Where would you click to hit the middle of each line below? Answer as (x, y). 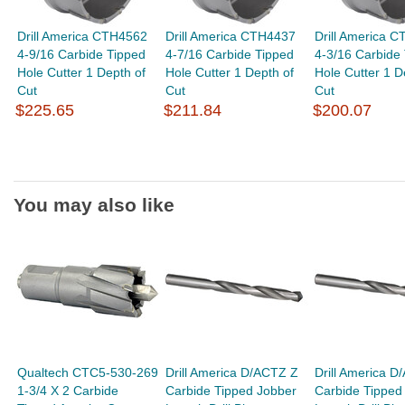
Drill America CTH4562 (83, 36)
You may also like (94, 205)
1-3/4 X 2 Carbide (68, 391)
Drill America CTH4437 (231, 36)
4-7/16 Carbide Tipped (230, 54)
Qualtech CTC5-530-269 (88, 372)
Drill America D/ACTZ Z (232, 372)
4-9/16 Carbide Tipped (82, 54)
